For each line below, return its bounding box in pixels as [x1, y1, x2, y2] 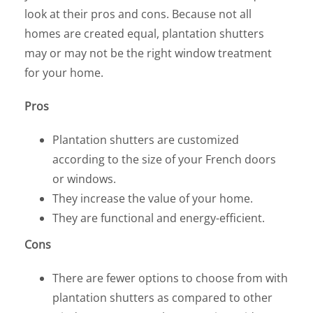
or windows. [52, 171, 116, 187]
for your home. [24, 65, 103, 80]
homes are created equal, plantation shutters [24, 26, 264, 41]
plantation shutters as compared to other [52, 290, 272, 305]
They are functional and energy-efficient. [52, 210, 265, 226]
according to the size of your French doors [52, 152, 276, 167]
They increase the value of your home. [52, 191, 253, 206]
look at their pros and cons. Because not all [24, 6, 252, 22]
